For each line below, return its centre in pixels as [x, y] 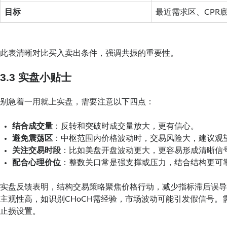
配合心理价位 [37, 162]
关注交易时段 [37, 150]
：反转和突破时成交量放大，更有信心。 [126, 126]
